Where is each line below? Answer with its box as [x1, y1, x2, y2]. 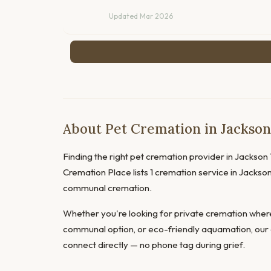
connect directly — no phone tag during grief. [63, 239, 245, 251]
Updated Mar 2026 [109, 11, 173, 21]
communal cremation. [63, 182, 152, 194]
